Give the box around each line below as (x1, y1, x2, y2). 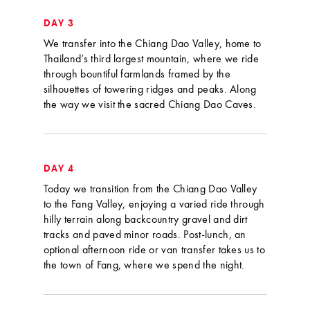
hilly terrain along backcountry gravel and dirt (43, 215, 248, 226)
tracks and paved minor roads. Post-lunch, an (43, 230, 246, 241)
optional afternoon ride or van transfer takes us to (43, 245, 266, 257)
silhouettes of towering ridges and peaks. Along (43, 84, 257, 96)
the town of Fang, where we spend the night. (43, 260, 245, 272)
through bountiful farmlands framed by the (43, 69, 230, 81)
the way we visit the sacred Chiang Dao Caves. (43, 100, 257, 111)
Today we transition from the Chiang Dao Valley (43, 184, 257, 196)
